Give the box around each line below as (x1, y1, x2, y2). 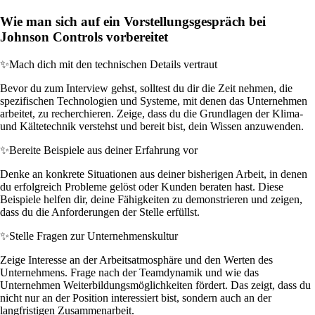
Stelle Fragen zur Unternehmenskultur (9, 229, 178, 242)
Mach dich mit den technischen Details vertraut (9, 58, 217, 70)
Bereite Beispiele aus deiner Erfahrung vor (9, 143, 198, 156)
